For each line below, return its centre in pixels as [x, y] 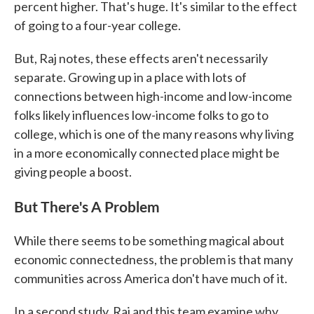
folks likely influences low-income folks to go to [141, 115]
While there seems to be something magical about [149, 241]
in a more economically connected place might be [147, 153]
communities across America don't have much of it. [151, 279]
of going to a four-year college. [97, 26]
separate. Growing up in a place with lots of [130, 77]
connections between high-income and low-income [153, 96]
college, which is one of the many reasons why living [154, 134]
